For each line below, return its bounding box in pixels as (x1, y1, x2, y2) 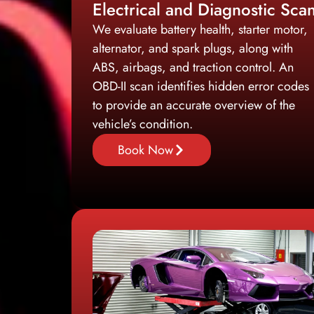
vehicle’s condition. (93, 114, 193, 133)
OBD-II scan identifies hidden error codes (93, 76, 309, 95)
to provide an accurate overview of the (93, 95, 295, 114)
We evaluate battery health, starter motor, (93, 20, 308, 39)
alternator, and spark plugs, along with (93, 39, 293, 57)
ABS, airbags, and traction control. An (93, 57, 294, 76)
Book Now (118, 140, 173, 159)
